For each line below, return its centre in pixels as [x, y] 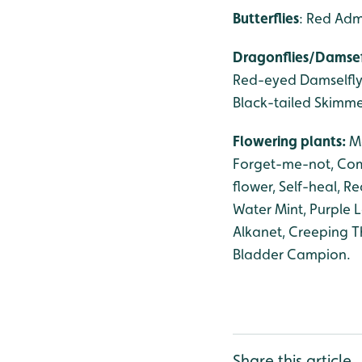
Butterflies [266, 18]
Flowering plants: [291, 141]
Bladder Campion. [292, 254]
